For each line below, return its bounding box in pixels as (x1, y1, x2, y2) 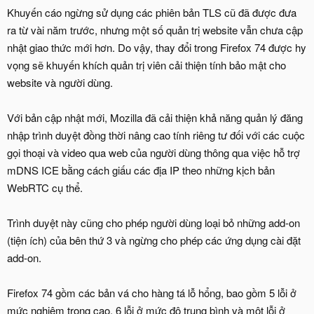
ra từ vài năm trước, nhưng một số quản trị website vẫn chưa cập (7, 22, 303, 38)
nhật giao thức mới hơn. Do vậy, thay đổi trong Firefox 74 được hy (7, 40, 306, 55)
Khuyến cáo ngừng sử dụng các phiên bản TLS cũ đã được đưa (7, 5, 296, 20)
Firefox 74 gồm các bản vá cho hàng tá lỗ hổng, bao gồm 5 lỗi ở (7, 285, 296, 301)
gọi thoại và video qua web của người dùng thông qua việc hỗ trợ (7, 145, 300, 161)
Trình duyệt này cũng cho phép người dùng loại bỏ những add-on (7, 215, 300, 231)
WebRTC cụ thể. (7, 180, 83, 196)
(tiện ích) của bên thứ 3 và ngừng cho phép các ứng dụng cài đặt (7, 233, 301, 248)
